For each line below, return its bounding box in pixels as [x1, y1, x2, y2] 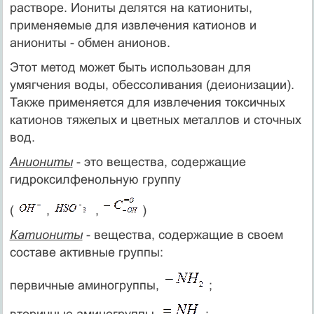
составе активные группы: [9, 245, 163, 259]
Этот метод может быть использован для [9, 60, 251, 74]
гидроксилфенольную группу [9, 172, 181, 186]
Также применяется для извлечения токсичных [9, 95, 285, 109]
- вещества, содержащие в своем [82, 227, 283, 242]
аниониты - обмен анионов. [9, 35, 170, 50]
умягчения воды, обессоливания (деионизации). [9, 77, 294, 92]
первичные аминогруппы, [9, 278, 163, 292]
